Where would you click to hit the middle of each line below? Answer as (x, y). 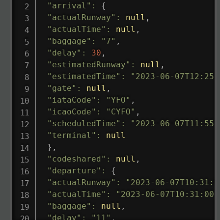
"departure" (74, 170)
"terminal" (71, 135)
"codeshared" (76, 159)
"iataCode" (71, 100)
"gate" (62, 88)
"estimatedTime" (84, 76)
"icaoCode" (71, 111)
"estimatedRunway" (89, 64)
